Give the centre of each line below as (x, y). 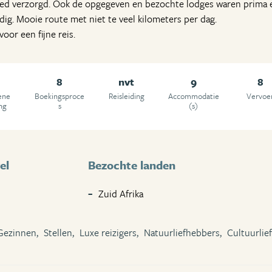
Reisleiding (126, 96)
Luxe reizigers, (109, 232)
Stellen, (59, 232)
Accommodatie (193, 96)
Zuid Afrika (121, 193)
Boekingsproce (60, 96)
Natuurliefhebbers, (183, 232)
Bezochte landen (132, 165)
